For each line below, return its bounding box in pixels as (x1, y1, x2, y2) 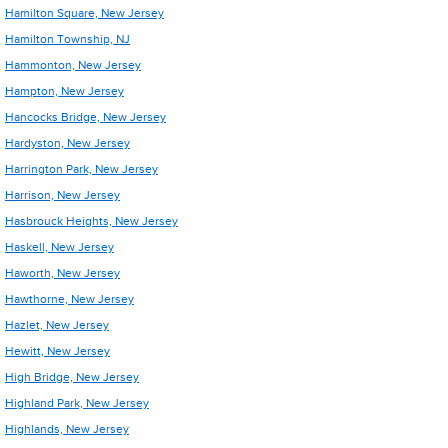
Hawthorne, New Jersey (5, 292, 134, 306)
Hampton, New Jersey (5, 84, 124, 98)
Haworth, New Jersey (5, 266, 120, 280)
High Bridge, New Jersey (5, 370, 139, 384)
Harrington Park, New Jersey (5, 162, 158, 176)
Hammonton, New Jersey (5, 58, 141, 72)
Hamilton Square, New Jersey (5, 6, 164, 20)
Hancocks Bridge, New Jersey (5, 110, 166, 124)
